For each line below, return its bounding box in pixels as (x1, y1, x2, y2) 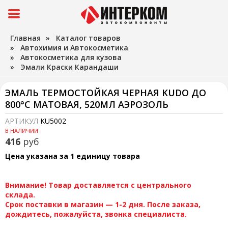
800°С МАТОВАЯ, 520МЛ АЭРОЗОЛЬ (5, 98, 168, 110)
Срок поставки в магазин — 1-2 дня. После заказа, (5, 199, 201, 209)
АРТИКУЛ (5, 116, 40, 126)
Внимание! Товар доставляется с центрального (5, 180, 191, 190)
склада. (5, 190, 35, 199)
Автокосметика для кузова (20, 52, 122, 62)
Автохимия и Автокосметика (20, 43, 128, 52)
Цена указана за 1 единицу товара (5, 151, 140, 161)
